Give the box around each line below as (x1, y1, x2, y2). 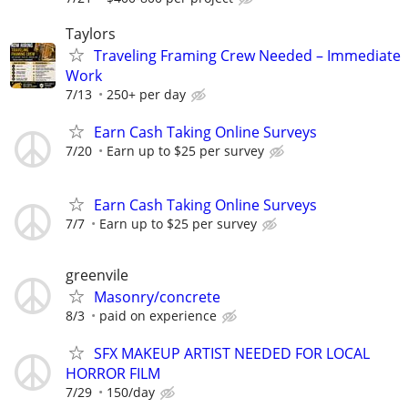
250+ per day (107, 86, 186, 104)
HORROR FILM (66, 362, 160, 383)
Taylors (66, 24, 116, 45)
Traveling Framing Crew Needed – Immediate (94, 46, 401, 66)
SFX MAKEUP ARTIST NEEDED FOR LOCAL (94, 342, 370, 363)
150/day (107, 382, 155, 401)
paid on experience (99, 306, 217, 324)
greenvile (66, 264, 128, 285)
